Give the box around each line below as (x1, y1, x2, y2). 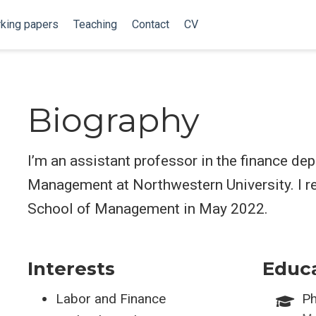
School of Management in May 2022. (28, 200, 268, 217)
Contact (131, 18, 169, 31)
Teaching (73, 18, 117, 31)
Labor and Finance (56, 290, 166, 307)
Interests (28, 257, 115, 280)
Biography (28, 99, 200, 140)
